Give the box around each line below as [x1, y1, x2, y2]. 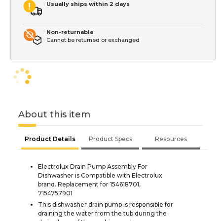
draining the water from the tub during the [38, 209, 167, 217]
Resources [155, 135, 187, 143]
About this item [18, 109, 90, 120]
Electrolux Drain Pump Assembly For [38, 162, 147, 170]
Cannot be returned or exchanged [46, 36, 140, 43]
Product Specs [88, 135, 132, 143]
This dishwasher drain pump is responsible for [38, 200, 173, 208]
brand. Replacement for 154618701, [38, 180, 141, 188]
